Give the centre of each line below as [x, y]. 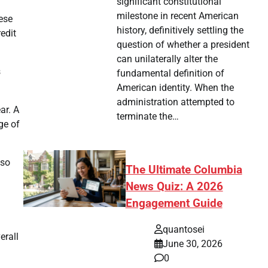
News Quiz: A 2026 [174, 186]
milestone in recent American [178, 16]
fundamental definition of [171, 73]
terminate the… [148, 116]
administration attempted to [176, 102]
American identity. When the [176, 87]
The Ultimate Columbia [184, 170]
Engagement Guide [174, 203]
